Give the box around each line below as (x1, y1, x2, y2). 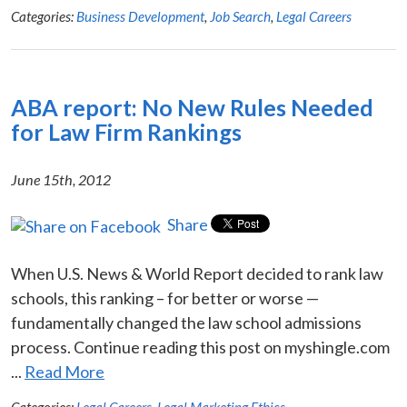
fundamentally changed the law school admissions (11, 312, 362, 333)
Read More (25, 361, 104, 382)
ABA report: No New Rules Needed (11, 93, 373, 121)
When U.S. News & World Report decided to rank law (11, 263, 383, 283)
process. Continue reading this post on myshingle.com (11, 336, 390, 357)
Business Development (76, 7, 204, 25)
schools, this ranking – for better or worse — (11, 287, 319, 308)
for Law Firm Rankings (11, 117, 242, 145)
